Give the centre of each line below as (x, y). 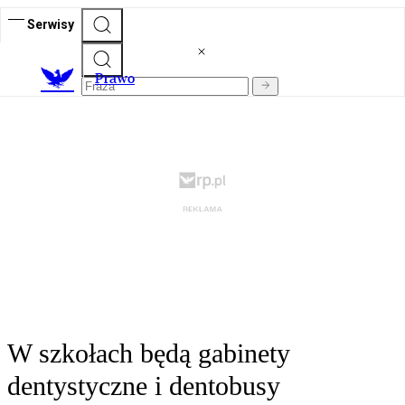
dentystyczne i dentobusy (144, 386)
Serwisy (51, 24)
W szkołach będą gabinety (149, 353)
